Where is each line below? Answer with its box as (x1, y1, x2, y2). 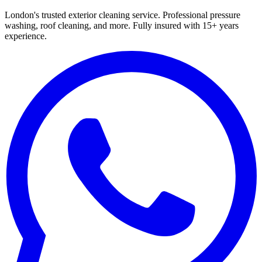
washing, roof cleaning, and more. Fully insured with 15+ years (5, 20, 239, 30)
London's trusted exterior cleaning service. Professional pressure (5, 9, 240, 20)
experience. (5, 30, 47, 41)
